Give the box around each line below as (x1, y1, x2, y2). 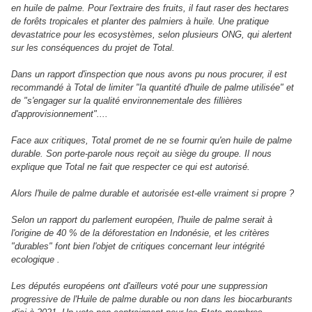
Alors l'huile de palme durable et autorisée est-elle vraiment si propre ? (11, 188, 294, 199)
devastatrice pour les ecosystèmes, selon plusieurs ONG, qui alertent (11, 29, 292, 40)
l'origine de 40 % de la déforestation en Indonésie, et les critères (11, 228, 270, 239)
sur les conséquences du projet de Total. (11, 42, 175, 54)
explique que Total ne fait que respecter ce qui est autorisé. (11, 162, 253, 173)
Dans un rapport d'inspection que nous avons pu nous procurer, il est (11, 69, 287, 80)
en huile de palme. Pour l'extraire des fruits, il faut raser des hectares (11, 3, 289, 14)
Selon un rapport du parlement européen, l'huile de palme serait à (11, 214, 272, 226)
